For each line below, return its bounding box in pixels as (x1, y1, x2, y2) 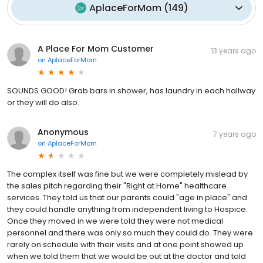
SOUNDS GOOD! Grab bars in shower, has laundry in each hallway (7, 85, 255, 96)
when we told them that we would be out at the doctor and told (7, 250, 246, 262)
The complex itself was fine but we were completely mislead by (7, 168, 248, 180)
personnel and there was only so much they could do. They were (7, 227, 253, 238)
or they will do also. (7, 96, 79, 108)
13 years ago (211, 45, 256, 56)
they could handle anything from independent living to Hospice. (7, 203, 248, 215)
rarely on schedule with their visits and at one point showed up (7, 238, 244, 250)
